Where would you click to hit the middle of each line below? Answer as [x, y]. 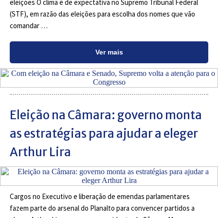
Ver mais [109, 52]
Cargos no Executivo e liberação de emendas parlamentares [100, 196]
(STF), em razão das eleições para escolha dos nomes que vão [102, 14]
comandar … [29, 26]
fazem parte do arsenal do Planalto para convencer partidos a [102, 208]
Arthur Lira [40, 152]
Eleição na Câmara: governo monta [106, 115]
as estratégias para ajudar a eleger [104, 134]
